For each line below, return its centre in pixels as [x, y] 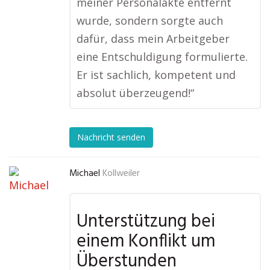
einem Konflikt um [146, 242]
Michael [85, 174]
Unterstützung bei [146, 222]
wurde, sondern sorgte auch [150, 20]
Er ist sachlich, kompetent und [156, 75]
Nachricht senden [111, 137]
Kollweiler [121, 174]
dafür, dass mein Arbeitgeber [153, 39]
